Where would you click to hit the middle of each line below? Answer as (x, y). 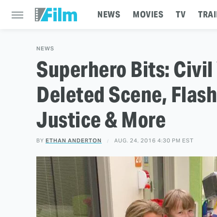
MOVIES (148, 14)
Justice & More (101, 120)
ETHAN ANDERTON (74, 140)
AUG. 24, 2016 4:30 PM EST (154, 140)
